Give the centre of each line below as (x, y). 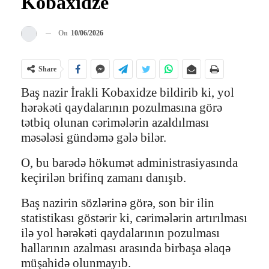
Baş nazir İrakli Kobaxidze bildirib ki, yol (128, 92)
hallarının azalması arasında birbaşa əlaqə (126, 248)
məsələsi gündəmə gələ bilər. (94, 137)
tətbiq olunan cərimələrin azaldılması (115, 122)
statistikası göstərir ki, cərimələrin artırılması (134, 218)
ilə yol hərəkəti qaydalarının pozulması (120, 233)
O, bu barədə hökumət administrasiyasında (129, 162)
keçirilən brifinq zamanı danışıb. (104, 177)
